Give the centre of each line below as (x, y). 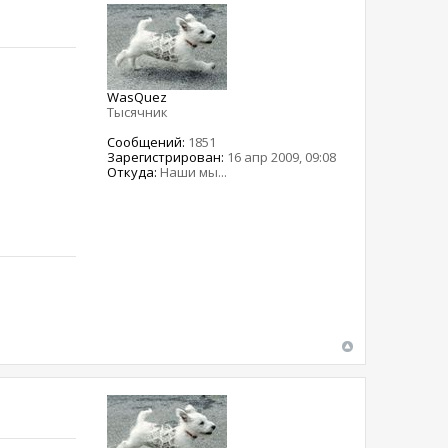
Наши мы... (192, 171)
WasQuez (137, 96)
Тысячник (138, 111)
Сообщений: (146, 141)
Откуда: (132, 171)
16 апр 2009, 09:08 (280, 156)
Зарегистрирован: (166, 156)
